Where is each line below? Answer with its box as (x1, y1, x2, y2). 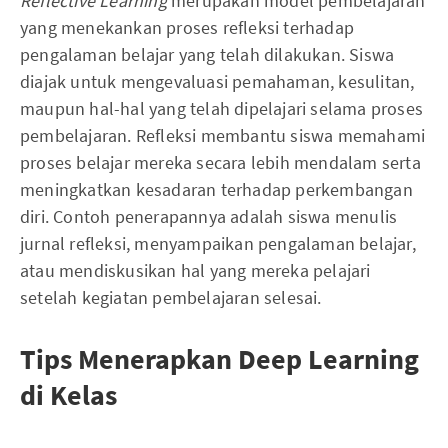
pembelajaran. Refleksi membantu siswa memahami (20, 123, 426, 147)
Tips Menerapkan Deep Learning (20, 340, 419, 377)
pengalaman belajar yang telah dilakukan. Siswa (20, 42, 395, 66)
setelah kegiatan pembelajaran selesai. (20, 285, 322, 309)
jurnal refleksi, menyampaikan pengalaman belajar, (20, 231, 416, 255)
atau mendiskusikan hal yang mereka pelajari (20, 258, 371, 282)
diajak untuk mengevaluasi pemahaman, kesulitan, (20, 69, 415, 93)
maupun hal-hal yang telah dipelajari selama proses (20, 96, 424, 120)
